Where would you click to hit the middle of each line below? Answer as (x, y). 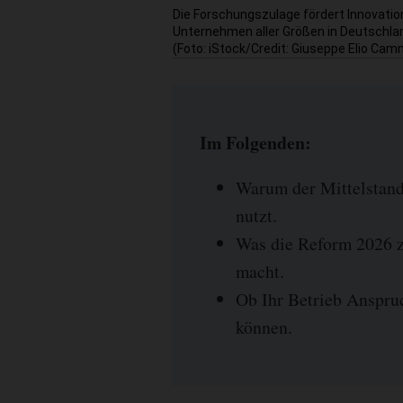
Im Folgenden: (255, 142)
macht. (260, 272)
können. (264, 327)
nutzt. (256, 216)
